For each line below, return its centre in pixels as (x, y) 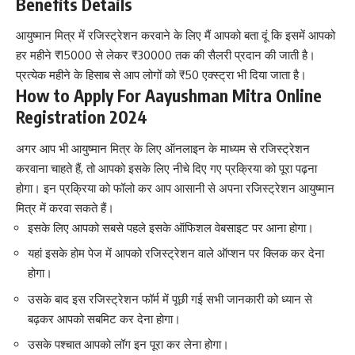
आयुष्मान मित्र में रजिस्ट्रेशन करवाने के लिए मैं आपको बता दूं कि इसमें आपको (176, 36)
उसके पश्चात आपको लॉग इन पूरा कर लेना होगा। (128, 345)
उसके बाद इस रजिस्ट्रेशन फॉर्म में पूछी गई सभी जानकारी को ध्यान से (170, 299)
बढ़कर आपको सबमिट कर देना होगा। (104, 319)
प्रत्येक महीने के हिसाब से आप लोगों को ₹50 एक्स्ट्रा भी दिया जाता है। (161, 75)
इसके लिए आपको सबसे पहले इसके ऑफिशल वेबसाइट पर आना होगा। (171, 227)
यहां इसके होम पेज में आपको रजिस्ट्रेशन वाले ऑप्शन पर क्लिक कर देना (176, 254)
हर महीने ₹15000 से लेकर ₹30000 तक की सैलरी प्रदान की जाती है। (166, 55)
